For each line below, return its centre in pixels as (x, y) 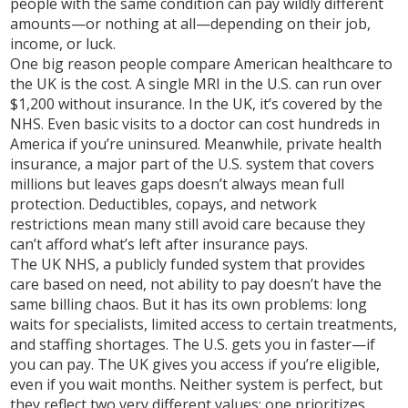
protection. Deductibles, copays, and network (164, 204)
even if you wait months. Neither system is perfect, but (197, 384)
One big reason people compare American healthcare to (202, 64)
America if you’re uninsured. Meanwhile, (148, 144)
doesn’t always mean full (260, 184)
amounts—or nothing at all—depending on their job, (191, 24)
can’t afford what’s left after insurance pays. (159, 244)
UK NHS (69, 264)
